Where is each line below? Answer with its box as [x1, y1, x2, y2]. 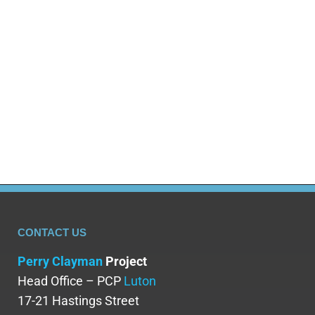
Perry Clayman [18, 254, 103, 269]
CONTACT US [18, 226, 86, 239]
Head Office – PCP [18, 274, 124, 289]
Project [103, 254, 147, 269]
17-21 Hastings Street [18, 293, 139, 309]
